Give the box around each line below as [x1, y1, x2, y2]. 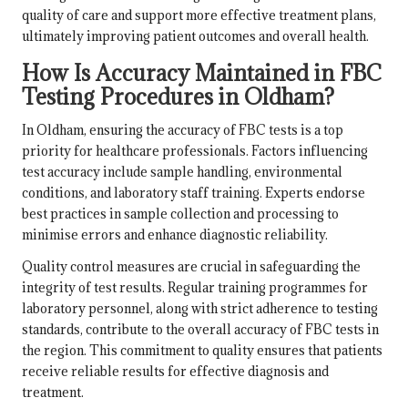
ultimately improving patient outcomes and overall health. [22, 26, 369, 45]
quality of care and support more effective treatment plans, [22, 5, 376, 24]
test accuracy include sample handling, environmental [22, 162, 342, 180]
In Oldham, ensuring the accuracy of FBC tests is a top [22, 120, 343, 138]
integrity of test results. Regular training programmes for [22, 278, 368, 296]
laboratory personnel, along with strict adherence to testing [22, 299, 378, 317]
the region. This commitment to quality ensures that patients [22, 341, 382, 359]
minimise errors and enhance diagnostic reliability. [22, 225, 328, 243]
